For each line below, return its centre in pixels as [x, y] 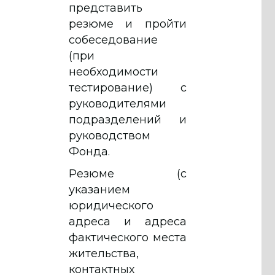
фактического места [128, 237]
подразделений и [128, 119]
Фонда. [89, 151]
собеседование [113, 40]
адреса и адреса [128, 221]
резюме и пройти [128, 24]
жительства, [104, 253]
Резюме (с [128, 173]
